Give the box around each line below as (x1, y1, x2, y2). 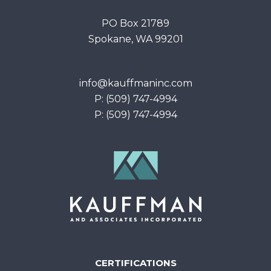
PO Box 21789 (102, 18, 169, 29)
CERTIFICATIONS (94, 256, 177, 269)
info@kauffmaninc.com (79, 77, 192, 89)
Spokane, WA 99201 (88, 33, 183, 45)
